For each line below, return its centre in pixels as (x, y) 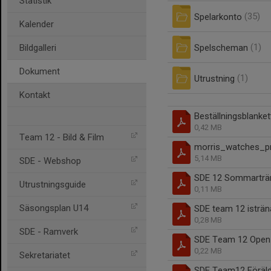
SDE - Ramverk (49, 232)
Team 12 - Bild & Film (62, 137)
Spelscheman (221, 47)
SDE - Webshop (50, 161)
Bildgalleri (38, 48)
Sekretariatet (45, 255)
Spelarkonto (218, 17)
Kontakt (35, 95)
